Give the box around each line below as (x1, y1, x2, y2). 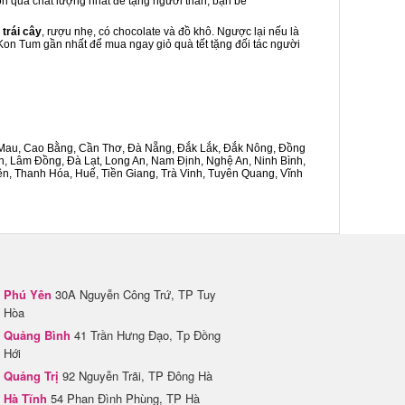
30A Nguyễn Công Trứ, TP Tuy (52, 286, 216, 303)
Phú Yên (4, 286, 52, 303)
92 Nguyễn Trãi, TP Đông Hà (59, 367, 212, 384)
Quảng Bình (4, 326, 71, 344)
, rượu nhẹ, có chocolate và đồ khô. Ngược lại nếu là (42, 25, 299, 38)
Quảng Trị (4, 367, 59, 384)
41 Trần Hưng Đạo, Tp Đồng (71, 326, 221, 344)
